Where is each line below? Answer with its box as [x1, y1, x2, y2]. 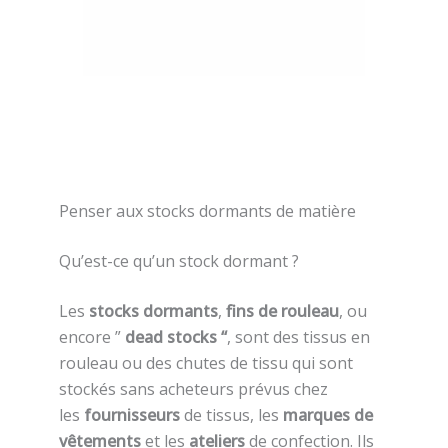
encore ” [58, 326, 125, 349]
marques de [282, 404, 373, 427]
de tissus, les [179, 404, 283, 427]
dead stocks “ [124, 326, 227, 349]
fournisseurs [83, 404, 180, 427]
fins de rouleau [225, 300, 339, 323]
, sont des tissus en [226, 326, 370, 349]
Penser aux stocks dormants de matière [58, 200, 356, 223]
